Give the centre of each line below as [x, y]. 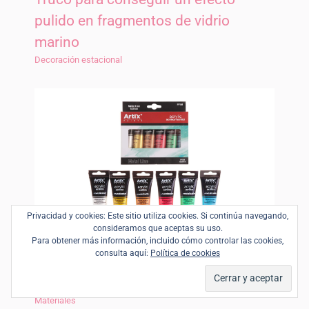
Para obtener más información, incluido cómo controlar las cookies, [158, 241]
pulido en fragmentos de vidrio [132, 21]
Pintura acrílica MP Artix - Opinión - [146, 262]
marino [57, 42]
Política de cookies [185, 253]
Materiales [55, 301]
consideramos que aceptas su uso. [158, 228]
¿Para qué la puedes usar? [118, 283]
